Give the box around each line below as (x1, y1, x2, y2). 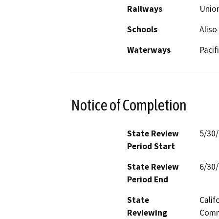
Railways (127, 3, 162, 15)
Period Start (127, 140, 175, 152)
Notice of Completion (71, 96, 187, 114)
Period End (127, 174, 168, 185)
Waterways (127, 44, 171, 56)
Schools (127, 24, 157, 35)
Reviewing (127, 207, 167, 218)
